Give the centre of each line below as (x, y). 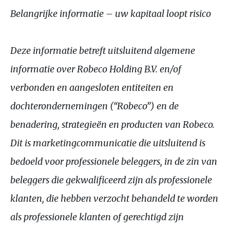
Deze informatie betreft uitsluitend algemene (103, 50)
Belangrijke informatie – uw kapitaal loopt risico (111, 13)
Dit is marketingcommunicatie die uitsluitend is (108, 143)
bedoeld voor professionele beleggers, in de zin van (114, 161)
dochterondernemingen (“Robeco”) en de (94, 106)
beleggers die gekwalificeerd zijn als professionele (111, 180)
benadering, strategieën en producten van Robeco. (112, 124)
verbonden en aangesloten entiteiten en (92, 87)
